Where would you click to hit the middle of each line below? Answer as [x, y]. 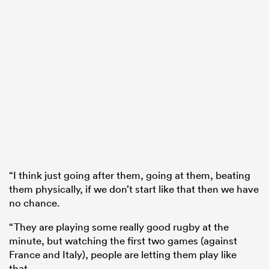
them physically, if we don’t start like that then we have [134, 189]
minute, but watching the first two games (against [123, 241]
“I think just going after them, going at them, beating [130, 175]
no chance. [35, 203]
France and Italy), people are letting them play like [123, 255]
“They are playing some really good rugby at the [119, 227]
